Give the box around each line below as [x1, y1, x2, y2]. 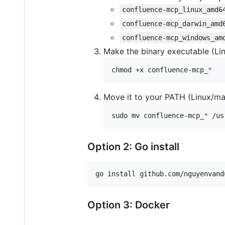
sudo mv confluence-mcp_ [111, 111, 204, 120]
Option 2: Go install [87, 140, 179, 153]
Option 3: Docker [87, 198, 170, 211]
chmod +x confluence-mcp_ [111, 65, 208, 74]
